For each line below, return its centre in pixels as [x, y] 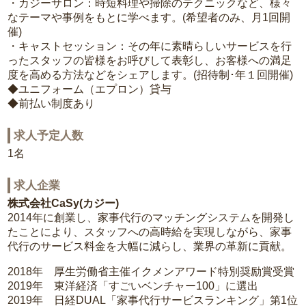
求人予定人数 [49, 136]
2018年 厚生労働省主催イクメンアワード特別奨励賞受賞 [151, 272]
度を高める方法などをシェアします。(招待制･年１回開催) [151, 75]
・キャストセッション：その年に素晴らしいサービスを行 [150, 46]
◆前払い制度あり [52, 104]
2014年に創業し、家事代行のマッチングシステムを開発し [151, 218]
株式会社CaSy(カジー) [64, 204]
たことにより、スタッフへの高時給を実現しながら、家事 [150, 232]
